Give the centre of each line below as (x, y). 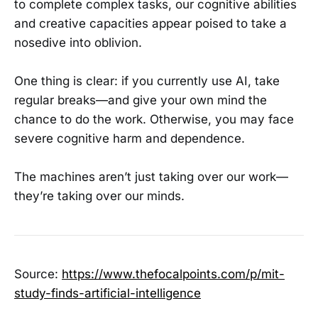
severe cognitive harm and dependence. (130, 139)
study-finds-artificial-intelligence (108, 293)
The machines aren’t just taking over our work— (151, 177)
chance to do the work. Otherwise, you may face (154, 120)
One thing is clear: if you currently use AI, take (147, 81)
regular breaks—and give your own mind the (141, 100)
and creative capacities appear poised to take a (150, 23)
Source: (38, 274)
